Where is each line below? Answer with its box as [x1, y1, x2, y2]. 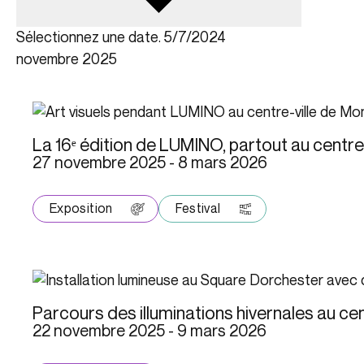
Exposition [50, 201, 113, 217]
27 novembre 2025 [32, 153, 166, 173]
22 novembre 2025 [32, 321, 165, 341]
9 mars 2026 [177, 321, 266, 341]
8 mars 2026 [178, 153, 267, 173]
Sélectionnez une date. [16, 28, 164, 47]
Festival [175, 201, 221, 217]
